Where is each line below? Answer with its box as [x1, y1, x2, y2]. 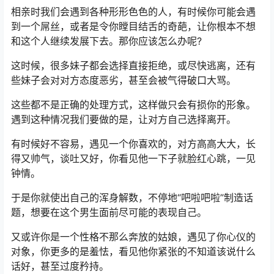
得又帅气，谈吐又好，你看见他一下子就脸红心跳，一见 [11, 152, 256, 165]
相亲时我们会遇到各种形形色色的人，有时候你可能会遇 [11, 6, 256, 18]
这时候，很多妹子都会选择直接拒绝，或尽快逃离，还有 [11, 59, 256, 72]
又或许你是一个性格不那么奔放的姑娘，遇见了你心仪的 [11, 231, 256, 243]
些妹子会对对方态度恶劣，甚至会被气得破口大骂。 [11, 74, 236, 86]
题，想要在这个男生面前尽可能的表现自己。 [11, 206, 207, 218]
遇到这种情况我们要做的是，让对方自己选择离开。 [11, 113, 236, 125]
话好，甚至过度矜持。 [11, 260, 109, 272]
